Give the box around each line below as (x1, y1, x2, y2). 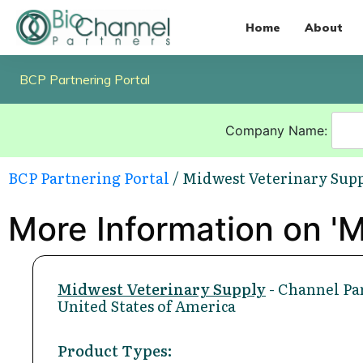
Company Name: (224, 122, 331, 139)
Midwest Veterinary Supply (58, 277, 266, 300)
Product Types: (58, 339, 172, 361)
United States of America (58, 294, 236, 317)
